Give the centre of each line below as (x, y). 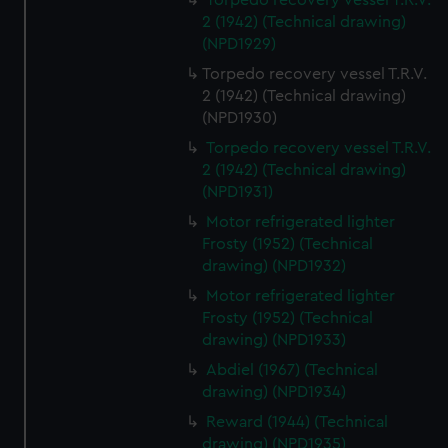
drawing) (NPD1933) (274, 340)
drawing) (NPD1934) (274, 392)
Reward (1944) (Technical (297, 422)
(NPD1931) (238, 192)
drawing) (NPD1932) (274, 266)
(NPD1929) (239, 44)
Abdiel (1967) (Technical (292, 370)
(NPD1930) (240, 118)
